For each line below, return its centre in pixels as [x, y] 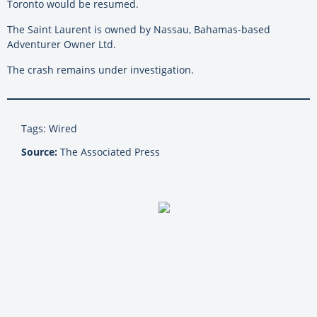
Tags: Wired [49, 129]
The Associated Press [109, 152]
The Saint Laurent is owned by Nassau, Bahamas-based [139, 30]
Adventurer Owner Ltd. [62, 45]
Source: [39, 152]
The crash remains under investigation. [100, 70]
